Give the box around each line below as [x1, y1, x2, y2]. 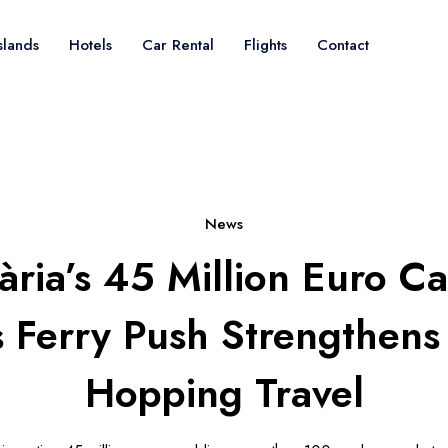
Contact [317, 34, 369, 56]
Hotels [69, 34, 112, 56]
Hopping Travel [84, 364, 364, 422]
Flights [244, 34, 287, 56]
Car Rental [142, 34, 214, 56]
